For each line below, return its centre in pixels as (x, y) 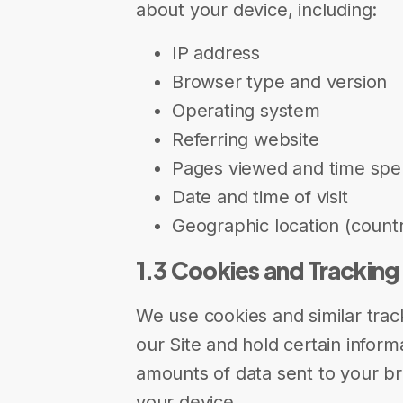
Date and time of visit (260, 197)
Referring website (246, 139)
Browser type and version (280, 82)
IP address (216, 53)
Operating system (246, 111)
